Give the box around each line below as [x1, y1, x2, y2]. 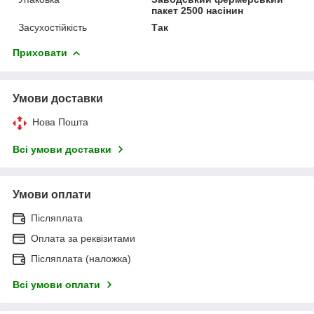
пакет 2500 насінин [151, 4, 244, 16]
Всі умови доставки [13, 143, 111, 155]
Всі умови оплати [13, 278, 100, 290]
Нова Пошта [32, 116, 88, 128]
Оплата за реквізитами [31, 232, 135, 244]
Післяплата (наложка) [31, 252, 131, 264]
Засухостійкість [18, 21, 87, 33]
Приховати [13, 46, 67, 58]
